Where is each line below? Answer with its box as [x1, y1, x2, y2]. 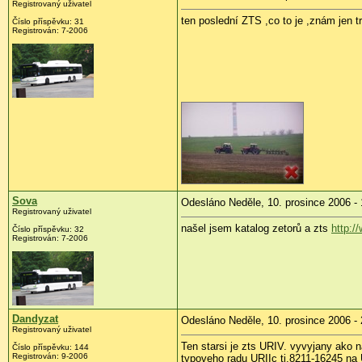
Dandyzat [12, 313, 58, 326]
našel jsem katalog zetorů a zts [181, 222, 331, 235]
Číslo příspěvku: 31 [12, 17, 84, 27]
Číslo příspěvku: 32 [12, 225, 84, 234]
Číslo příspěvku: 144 [12, 343, 89, 352]
